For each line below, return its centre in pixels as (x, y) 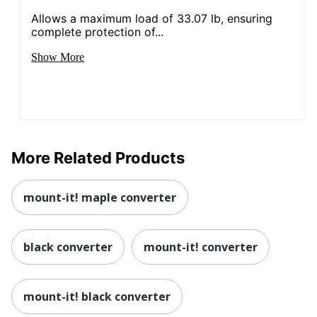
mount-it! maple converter (100, 197)
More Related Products (98, 157)
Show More (58, 57)
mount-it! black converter (97, 296)
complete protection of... (98, 31)
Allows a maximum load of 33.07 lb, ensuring (152, 18)
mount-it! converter (201, 247)
